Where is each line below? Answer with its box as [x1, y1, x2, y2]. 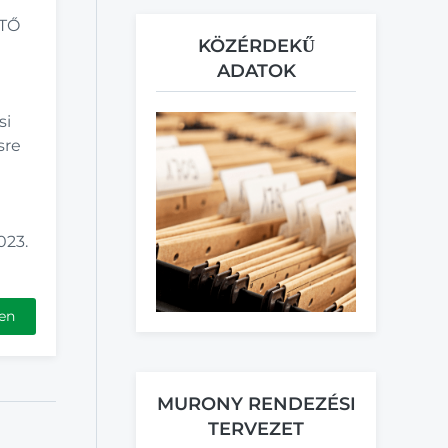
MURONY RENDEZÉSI [156, 392, 356, 415]
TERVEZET [208, 417, 304, 440]
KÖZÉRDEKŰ [197, 34, 315, 57]
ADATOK [216, 59, 296, 82]
